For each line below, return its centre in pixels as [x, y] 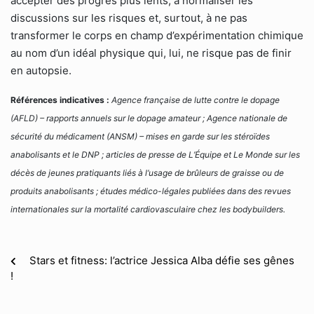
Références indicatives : [60, 100]
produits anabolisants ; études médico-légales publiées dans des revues [151, 191]
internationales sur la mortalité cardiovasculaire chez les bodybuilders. [148, 209]
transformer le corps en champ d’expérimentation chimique [157, 35]
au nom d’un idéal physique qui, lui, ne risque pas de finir [151, 53]
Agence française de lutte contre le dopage [194, 100]
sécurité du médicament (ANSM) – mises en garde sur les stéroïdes [140, 136]
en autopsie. [41, 70]
